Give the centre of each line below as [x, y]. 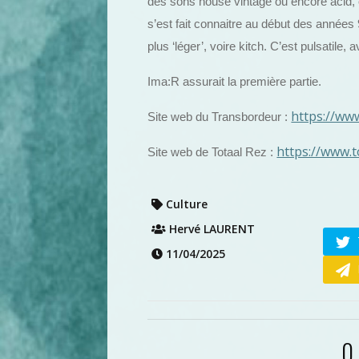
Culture [186, 204]
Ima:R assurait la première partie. [235, 82]
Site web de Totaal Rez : [212, 152]
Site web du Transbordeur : [220, 117]
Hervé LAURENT [211, 229]
